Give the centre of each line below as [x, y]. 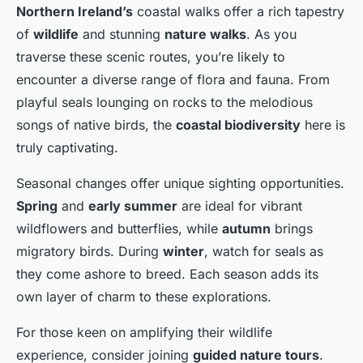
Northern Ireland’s [75, 12]
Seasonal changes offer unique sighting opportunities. [180, 184]
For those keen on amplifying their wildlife [144, 333]
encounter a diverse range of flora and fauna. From [173, 80]
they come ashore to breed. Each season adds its [167, 274]
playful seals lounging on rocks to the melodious [164, 102]
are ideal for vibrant [240, 206]
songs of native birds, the [96, 125]
